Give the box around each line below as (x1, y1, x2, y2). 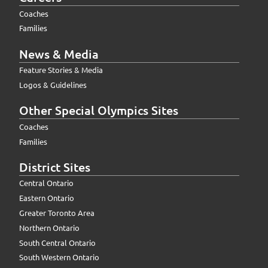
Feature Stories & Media (19, 65, 103, 75)
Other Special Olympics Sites (19, 102, 178, 118)
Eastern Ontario (19, 193, 74, 203)
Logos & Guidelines (19, 80, 87, 90)
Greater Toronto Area (19, 207, 95, 218)
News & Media (19, 45, 99, 62)
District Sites (19, 159, 90, 175)
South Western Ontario (19, 252, 99, 263)
